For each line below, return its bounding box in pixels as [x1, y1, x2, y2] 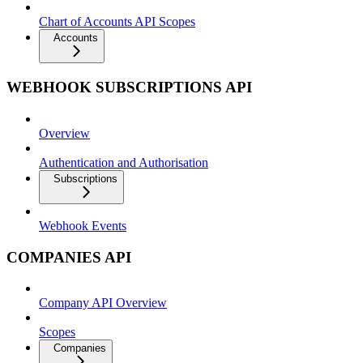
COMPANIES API [6, 248, 131, 266]
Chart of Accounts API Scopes [39, 15, 195, 29]
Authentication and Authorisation [39, 155, 208, 169]
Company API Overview [39, 296, 167, 310]
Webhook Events [39, 218, 126, 233]
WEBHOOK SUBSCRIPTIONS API [6, 79, 252, 96]
